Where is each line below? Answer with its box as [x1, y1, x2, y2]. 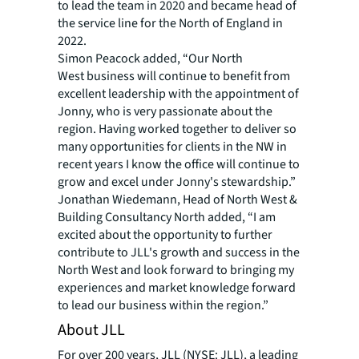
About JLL [58, 319, 126, 341]
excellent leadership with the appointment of [58, 85, 299, 103]
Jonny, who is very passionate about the [58, 103, 272, 120]
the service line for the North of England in [58, 14, 283, 32]
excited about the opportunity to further [58, 226, 272, 244]
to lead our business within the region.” [58, 296, 271, 314]
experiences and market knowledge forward [58, 279, 296, 296]
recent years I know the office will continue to [58, 155, 300, 173]
